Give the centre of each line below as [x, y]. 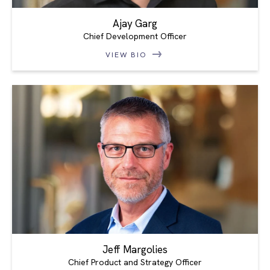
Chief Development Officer [135, 36]
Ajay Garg [135, 23]
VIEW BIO [128, 55]
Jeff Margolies [135, 249]
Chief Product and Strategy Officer [135, 262]
